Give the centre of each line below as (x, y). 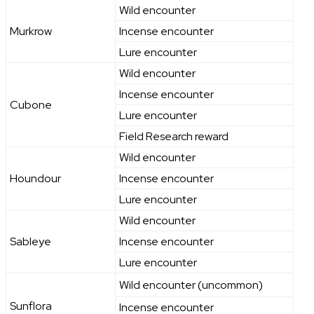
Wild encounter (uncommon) (191, 285)
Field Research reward (174, 137)
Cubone (31, 105)
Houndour (35, 179)
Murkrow (31, 32)
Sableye (30, 242)
